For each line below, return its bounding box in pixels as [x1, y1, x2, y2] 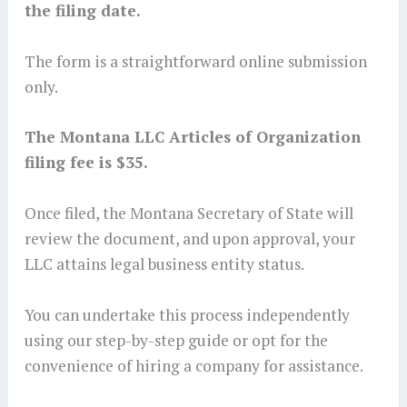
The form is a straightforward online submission [24, 50, 367, 72]
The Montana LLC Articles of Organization [24, 126, 361, 148]
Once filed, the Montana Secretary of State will [24, 203, 353, 224]
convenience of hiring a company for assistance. [24, 354, 363, 376]
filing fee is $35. [24, 152, 152, 174]
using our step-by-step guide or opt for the [24, 329, 328, 351]
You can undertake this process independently [24, 303, 350, 325]
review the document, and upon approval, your [24, 228, 355, 250]
